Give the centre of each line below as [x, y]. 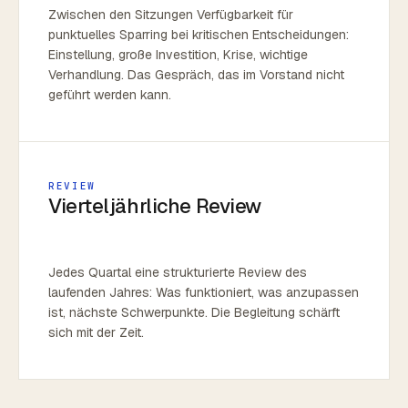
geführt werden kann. [110, 95]
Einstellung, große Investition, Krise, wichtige [178, 55]
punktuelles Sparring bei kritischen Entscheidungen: [199, 35]
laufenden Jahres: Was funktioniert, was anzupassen [204, 292]
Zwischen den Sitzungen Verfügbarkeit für [171, 15]
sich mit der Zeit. [96, 332]
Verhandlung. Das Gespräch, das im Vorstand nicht [196, 75]
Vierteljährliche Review [155, 206]
